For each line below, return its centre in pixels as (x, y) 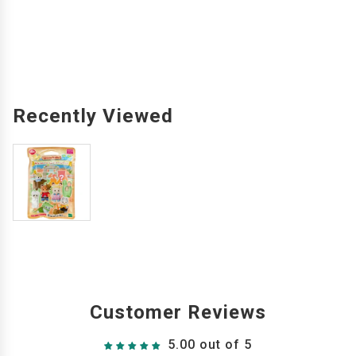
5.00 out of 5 (210, 345)
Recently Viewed (93, 116)
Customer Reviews (178, 313)
